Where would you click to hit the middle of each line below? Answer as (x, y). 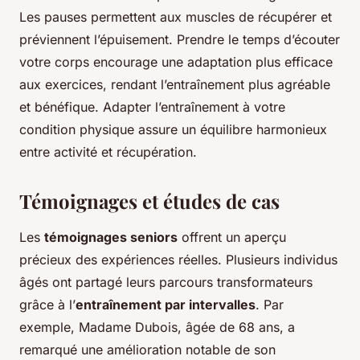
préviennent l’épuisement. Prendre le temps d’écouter (180, 40)
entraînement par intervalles (166, 305)
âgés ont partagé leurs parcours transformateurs (166, 282)
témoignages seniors (111, 237)
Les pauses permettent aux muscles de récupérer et (176, 17)
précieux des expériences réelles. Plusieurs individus (178, 260)
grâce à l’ (47, 305)
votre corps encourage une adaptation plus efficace (176, 62)
